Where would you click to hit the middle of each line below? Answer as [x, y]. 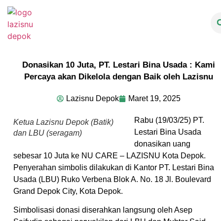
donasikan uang [162, 144]
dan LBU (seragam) [48, 133]
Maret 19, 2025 [154, 98]
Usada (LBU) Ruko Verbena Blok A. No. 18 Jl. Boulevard [112, 179]
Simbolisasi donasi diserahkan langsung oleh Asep [103, 210]
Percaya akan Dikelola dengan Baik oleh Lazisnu [118, 77]
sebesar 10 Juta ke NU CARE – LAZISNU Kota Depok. [110, 156]
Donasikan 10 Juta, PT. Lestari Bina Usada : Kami [118, 65]
